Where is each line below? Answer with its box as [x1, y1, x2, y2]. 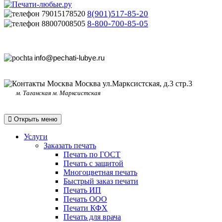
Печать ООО [63, 194, 107, 203]
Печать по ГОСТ [63, 150, 120, 159]
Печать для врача [63, 212, 121, 221]
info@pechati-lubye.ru [34, 53, 105, 62]
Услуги [24, 132, 48, 141]
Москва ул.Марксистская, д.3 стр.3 [73, 79, 192, 88]
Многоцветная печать [63, 167, 137, 176]
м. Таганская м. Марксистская [4, 89, 101, 97]
